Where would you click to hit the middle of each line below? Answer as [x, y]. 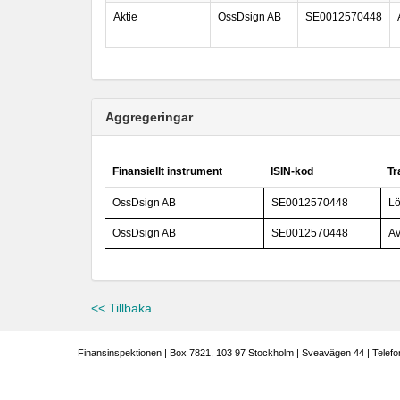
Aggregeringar [149, 117]
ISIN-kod [292, 171]
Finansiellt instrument [167, 171]
